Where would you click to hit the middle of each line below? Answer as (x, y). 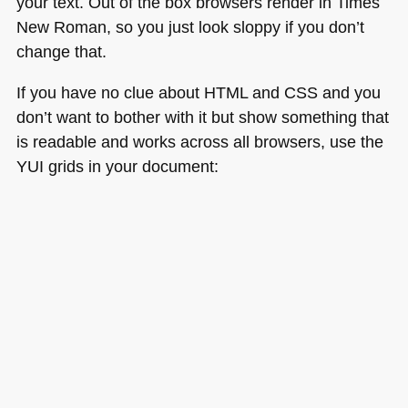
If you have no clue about (110, 93)
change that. (61, 51)
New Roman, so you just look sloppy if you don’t (190, 26)
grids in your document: (131, 167)
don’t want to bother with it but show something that (202, 117)
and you (349, 93)
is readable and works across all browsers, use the (199, 142)
